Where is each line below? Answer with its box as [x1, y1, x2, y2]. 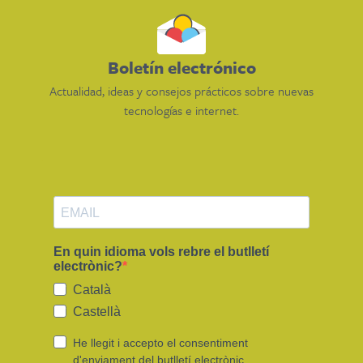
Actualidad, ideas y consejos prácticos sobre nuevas [49, 82, 314, 100]
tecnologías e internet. [124, 101, 239, 120]
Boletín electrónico [107, 55, 256, 80]
